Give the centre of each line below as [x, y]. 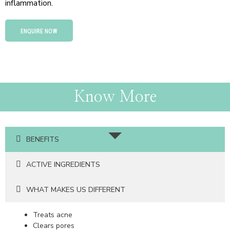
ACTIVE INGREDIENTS [63, 164]
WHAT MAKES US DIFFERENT [76, 189]
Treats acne [53, 215]
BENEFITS [43, 139]
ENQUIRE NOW [39, 31]
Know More [115, 97]
